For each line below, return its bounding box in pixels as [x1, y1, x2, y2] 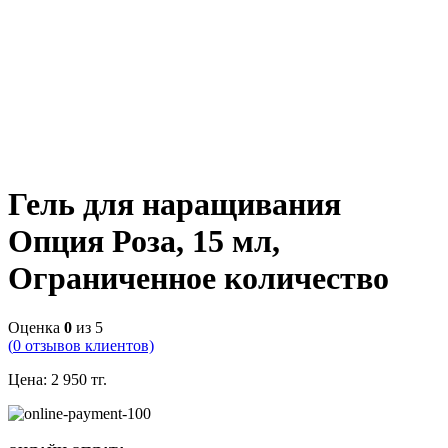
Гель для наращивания [8, 186, 341, 223]
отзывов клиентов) [21, 336, 154, 354]
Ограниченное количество [8, 260, 389, 297]
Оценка [8, 318, 64, 336]
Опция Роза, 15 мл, [8, 223, 280, 260]
